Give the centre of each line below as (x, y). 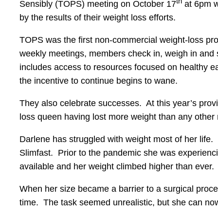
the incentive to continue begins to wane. (99, 81)
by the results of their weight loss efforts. (98, 17)
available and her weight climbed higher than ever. (117, 166)
